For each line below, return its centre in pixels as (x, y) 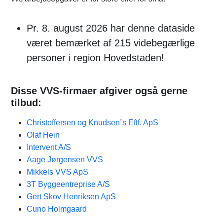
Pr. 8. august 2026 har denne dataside (111, 28)
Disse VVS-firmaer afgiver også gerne (99, 91)
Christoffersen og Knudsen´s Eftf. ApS (92, 123)
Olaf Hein (43, 135)
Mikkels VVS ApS (57, 172)
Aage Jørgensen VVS (65, 160)
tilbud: (26, 103)
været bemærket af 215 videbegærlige (111, 43)
